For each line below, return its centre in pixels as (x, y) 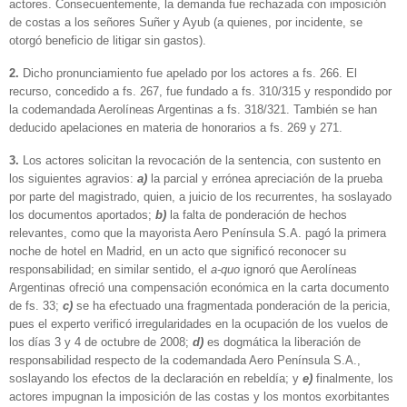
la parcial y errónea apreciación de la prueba (267, 178)
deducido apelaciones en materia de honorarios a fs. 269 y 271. (176, 127)
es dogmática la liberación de (284, 342)
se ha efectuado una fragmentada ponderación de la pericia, (233, 305)
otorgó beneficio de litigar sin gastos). (108, 41)
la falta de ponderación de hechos (258, 214)
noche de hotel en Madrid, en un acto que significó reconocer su (178, 251)
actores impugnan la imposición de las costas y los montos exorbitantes (199, 396)
